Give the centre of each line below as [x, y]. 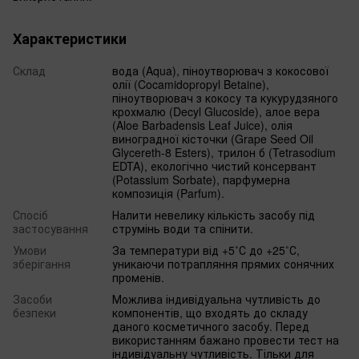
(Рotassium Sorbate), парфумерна [201, 179]
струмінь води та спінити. [183, 228]
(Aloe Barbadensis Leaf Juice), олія [202, 125]
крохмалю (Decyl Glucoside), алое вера [216, 111]
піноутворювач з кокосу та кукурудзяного [225, 97]
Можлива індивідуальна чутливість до [216, 298]
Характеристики [70, 38]
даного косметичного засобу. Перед [211, 326]
